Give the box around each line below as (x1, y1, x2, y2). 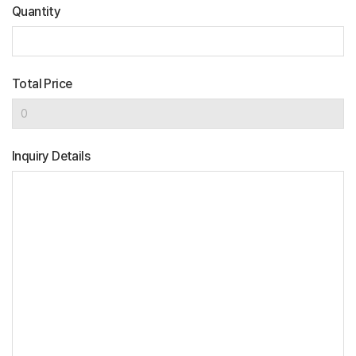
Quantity (12, 4, 61, 19)
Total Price (12, 76, 72, 91)
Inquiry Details (12, 149, 90, 164)
